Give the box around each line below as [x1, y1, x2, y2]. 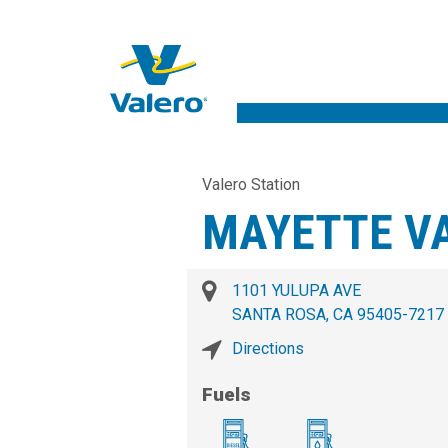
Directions [232, 339, 304, 359]
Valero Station [202, 175, 300, 195]
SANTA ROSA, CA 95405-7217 [232, 305, 444, 325]
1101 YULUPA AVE [232, 281, 361, 301]
